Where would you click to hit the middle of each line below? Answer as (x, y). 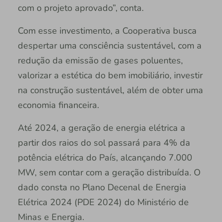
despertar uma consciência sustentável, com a (110, 45)
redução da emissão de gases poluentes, (100, 60)
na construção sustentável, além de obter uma (110, 90)
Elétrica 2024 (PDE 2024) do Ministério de (103, 202)
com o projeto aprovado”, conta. (81, 8)
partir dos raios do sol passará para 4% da (104, 142)
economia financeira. (58, 105)
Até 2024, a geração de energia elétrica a (101, 128)
